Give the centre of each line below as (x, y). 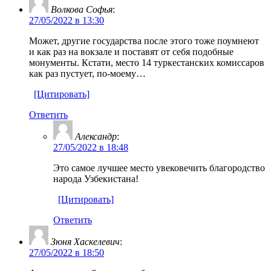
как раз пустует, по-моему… (87, 73)
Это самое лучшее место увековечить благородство (159, 168)
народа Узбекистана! (96, 178)
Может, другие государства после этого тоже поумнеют (144, 41)
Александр (96, 136)
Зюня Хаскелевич (85, 241)
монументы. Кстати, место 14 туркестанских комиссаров (147, 62)
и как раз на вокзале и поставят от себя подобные (131, 51)
